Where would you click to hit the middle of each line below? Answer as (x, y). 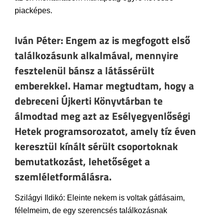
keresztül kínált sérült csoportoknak (96, 146)
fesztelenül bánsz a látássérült (85, 71)
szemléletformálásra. (63, 177)
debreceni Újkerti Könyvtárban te (89, 101)
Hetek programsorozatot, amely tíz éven (105, 131)
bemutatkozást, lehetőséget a (82, 162)
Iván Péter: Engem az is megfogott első (102, 40)
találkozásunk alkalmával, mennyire (97, 55)
